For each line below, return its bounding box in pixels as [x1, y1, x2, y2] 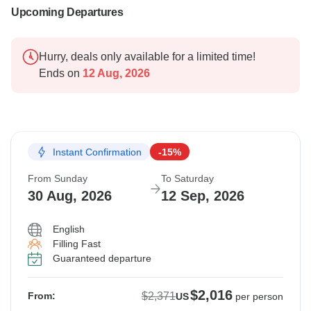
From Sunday [28, 173, 87, 185]
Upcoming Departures [11, 6, 124, 19]
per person [235, 291, 283, 303]
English [53, 224, 85, 235]
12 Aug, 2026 [80, 67, 150, 80]
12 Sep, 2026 [161, 188, 244, 204]
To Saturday [161, 173, 214, 185]
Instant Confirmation [53, 146, 142, 158]
